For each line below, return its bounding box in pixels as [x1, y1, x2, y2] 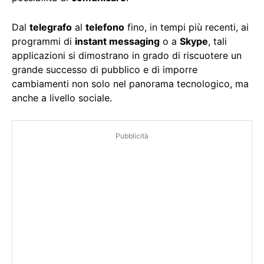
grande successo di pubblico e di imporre [12, 64, 197, 76]
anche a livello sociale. [12, 92, 112, 104]
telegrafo [29, 21, 72, 34]
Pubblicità [115, 131, 148, 141]
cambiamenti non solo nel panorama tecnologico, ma [12, 78, 249, 90]
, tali [208, 35, 227, 48]
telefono [85, 21, 124, 34]
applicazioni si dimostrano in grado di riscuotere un [12, 49, 242, 62]
